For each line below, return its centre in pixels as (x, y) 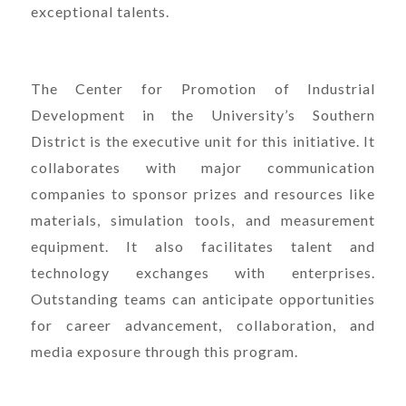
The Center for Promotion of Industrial (203, 88)
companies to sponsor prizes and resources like (203, 193)
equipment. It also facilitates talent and (203, 246)
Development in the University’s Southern (203, 114)
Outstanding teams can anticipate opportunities (203, 298)
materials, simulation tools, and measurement (203, 219)
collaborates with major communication (203, 167)
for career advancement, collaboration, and (203, 324)
